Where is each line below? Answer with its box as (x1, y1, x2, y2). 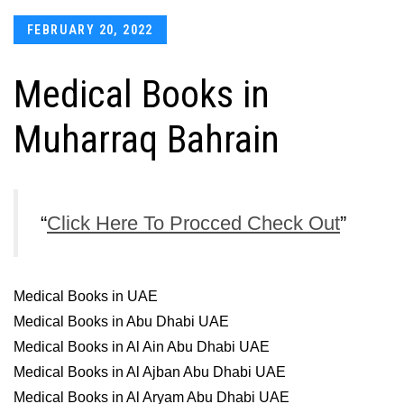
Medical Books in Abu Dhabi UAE (14, 314, 229, 329)
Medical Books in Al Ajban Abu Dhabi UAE (14, 364, 286, 380)
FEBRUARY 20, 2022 (27, 23, 153, 37)
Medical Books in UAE (14, 289, 158, 304)
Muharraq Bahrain (14, 117, 280, 161)
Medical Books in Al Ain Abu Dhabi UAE (14, 339, 270, 354)
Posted (13, 19, 58, 34)
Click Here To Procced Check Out (47, 212, 340, 234)
